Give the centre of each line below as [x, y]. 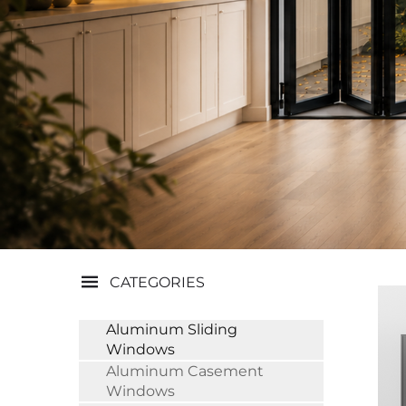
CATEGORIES [157, 282]
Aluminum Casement [185, 371]
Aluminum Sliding [172, 329]
